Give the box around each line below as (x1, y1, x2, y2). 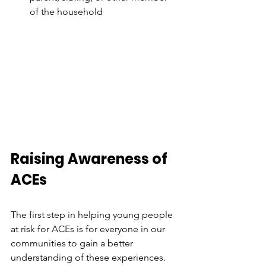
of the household (30, 6, 103, 17)
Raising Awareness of (11, 148, 170, 169)
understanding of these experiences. (11, 251, 168, 263)
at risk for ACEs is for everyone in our (11, 223, 167, 235)
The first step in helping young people (11, 208, 175, 220)
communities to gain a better (11, 237, 135, 249)
